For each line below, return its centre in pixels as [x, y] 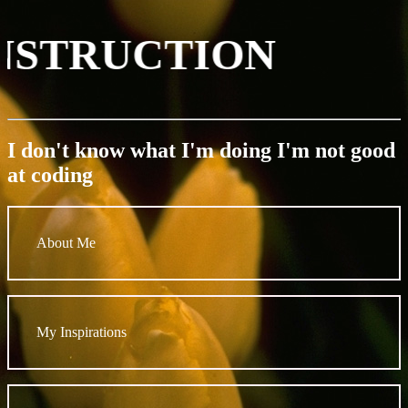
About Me [66, 243]
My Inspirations [82, 332]
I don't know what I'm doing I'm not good [201, 151]
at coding [50, 175]
